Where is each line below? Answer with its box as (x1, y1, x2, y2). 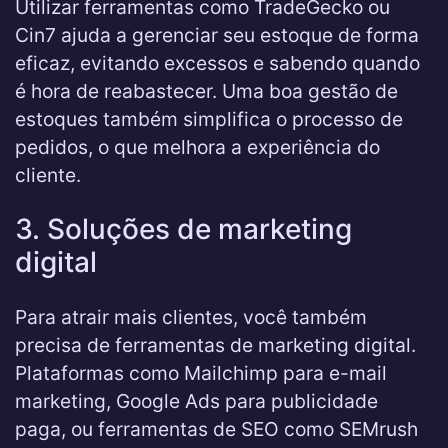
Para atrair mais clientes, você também (15, 305, 367, 329)
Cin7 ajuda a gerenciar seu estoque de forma (15, 23, 419, 47)
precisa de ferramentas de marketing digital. (15, 333, 416, 357)
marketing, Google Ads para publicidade (15, 389, 378, 413)
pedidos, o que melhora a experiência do (15, 135, 380, 159)
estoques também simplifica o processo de (15, 107, 403, 131)
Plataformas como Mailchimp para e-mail (15, 361, 387, 385)
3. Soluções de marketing (15, 212, 352, 246)
